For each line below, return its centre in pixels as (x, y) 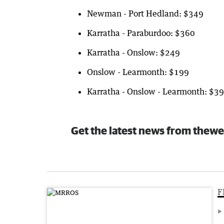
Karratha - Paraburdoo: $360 (141, 33)
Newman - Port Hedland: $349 (145, 13)
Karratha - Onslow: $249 (133, 52)
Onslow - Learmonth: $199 (138, 72)
